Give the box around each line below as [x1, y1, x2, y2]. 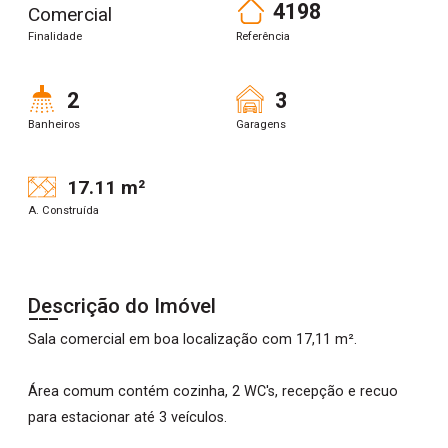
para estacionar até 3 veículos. [28, 409, 227, 427]
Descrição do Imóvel [28, 294, 216, 319]
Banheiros [28, 117, 80, 131]
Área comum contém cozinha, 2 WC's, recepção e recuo [28, 383, 398, 401]
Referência [236, 29, 290, 43]
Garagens [236, 117, 286, 131]
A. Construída [28, 204, 99, 218]
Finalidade [28, 29, 82, 43]
